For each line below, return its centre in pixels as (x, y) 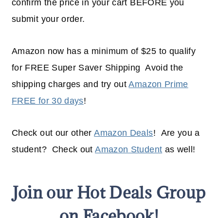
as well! (179, 150)
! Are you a (176, 133)
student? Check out (54, 150)
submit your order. (48, 19)
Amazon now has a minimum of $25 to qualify (104, 51)
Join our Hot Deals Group (109, 193)
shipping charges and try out (70, 84)
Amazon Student (129, 150)
